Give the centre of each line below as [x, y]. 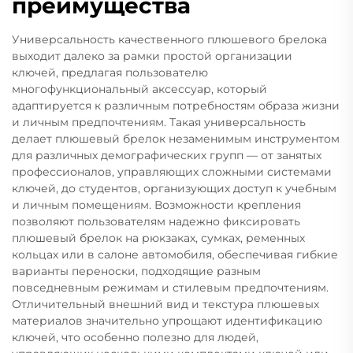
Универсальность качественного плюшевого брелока [169, 39]
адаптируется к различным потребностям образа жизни [176, 105]
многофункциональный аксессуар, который [139, 89]
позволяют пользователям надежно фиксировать [156, 221]
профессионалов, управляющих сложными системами [172, 171]
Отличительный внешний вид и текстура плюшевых [165, 304]
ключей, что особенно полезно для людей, [135, 337]
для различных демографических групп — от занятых [167, 155]
